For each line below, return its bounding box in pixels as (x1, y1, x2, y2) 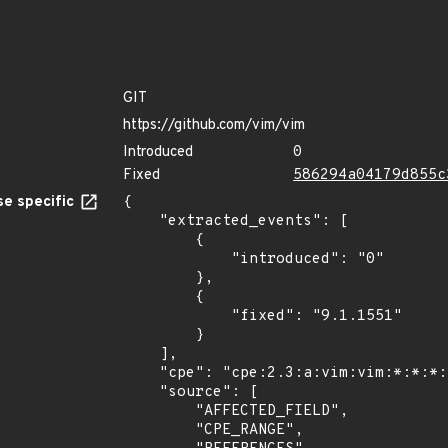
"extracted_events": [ (123, 212, 159, 231)
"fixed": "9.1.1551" (123, 307, 231, 326)
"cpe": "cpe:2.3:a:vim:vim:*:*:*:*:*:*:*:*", (123, 364, 159, 383)
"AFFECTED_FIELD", (123, 402, 195, 421)
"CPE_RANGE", (123, 421, 195, 440)
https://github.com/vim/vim (123, 116, 305, 135)
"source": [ (123, 383, 159, 402)
